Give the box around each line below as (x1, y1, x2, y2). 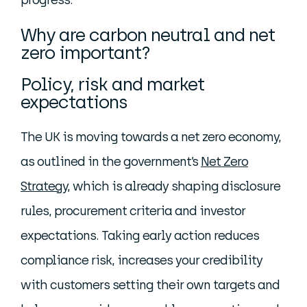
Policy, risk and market (21, 73, 204, 95)
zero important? (21, 42, 150, 64)
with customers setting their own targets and (21, 278, 280, 293)
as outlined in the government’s (21, 154, 201, 169)
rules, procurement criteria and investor (21, 204, 245, 219)
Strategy (21, 179, 67, 194)
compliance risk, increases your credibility (21, 253, 262, 268)
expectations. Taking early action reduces (21, 228, 259, 243)
